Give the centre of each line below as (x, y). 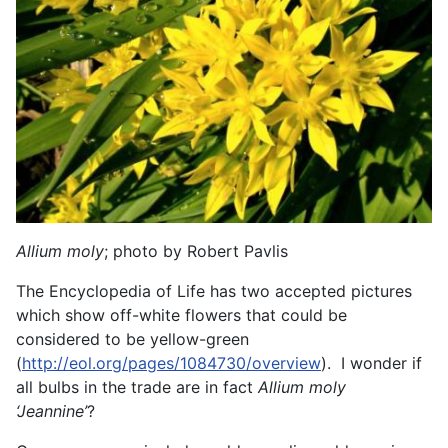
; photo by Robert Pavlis (196, 250)
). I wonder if (371, 362)
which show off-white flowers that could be (181, 314)
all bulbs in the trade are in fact (137, 386)
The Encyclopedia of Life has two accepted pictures (214, 290)
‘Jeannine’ (51, 410)
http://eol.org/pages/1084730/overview (171, 362)
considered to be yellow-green (132, 338)
